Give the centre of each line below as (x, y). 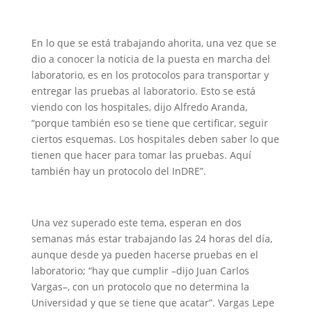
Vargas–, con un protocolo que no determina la (140, 287)
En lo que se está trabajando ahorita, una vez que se (154, 43)
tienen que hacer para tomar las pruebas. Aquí (141, 155)
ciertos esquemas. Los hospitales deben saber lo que (155, 139)
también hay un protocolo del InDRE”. (118, 171)
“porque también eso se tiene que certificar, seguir (149, 123)
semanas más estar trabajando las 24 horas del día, (151, 239)
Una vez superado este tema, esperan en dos (136, 223)
